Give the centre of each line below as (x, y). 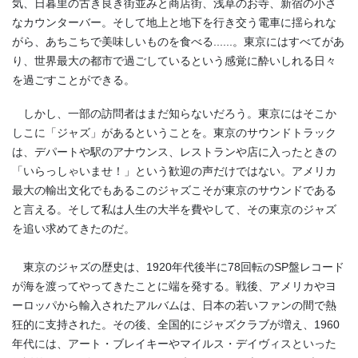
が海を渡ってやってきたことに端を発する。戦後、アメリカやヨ (174, 286)
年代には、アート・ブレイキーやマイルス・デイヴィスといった (174, 343)
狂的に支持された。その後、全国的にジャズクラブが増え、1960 (176, 324)
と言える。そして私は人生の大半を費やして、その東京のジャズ (174, 209)
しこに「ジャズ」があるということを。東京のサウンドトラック (174, 132)
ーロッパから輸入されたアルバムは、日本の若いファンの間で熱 (174, 305)
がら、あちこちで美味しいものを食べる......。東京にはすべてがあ (178, 42)
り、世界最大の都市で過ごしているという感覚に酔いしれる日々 (174, 61)
